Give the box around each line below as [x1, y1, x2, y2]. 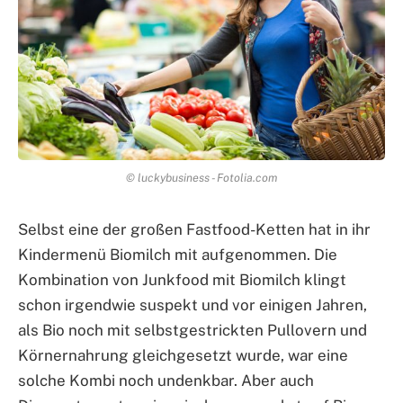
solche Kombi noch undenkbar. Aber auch [18, 371, 314, 390]
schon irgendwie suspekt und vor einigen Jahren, [18, 295, 367, 314]
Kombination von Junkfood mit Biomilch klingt [18, 270, 346, 289]
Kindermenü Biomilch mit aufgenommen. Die [18, 245, 337, 264]
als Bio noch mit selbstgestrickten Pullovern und [18, 320, 367, 339]
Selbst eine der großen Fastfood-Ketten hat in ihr [18, 219, 371, 238]
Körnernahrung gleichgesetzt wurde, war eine [18, 345, 348, 364]
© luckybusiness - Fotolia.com [126, 170, 277, 184]
